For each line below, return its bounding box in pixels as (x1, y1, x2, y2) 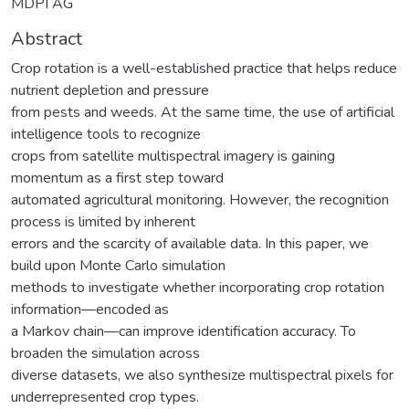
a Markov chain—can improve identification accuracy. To (11, 320, 356, 341)
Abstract (11, 26, 82, 51)
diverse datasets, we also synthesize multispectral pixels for (11, 364, 393, 385)
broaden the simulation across (11, 342, 200, 363)
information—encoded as (11, 299, 169, 320)
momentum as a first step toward (11, 167, 224, 188)
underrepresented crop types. (11, 386, 199, 407)
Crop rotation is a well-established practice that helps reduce (11, 58, 397, 79)
